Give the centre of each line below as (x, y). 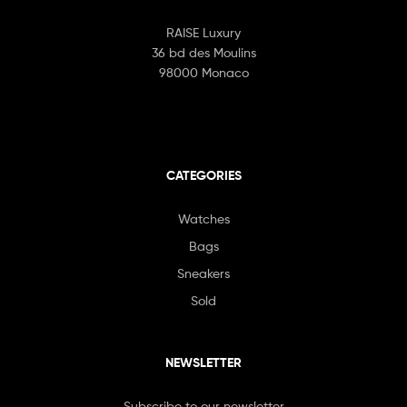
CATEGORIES (203, 176)
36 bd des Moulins (203, 53)
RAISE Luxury (203, 33)
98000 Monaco (203, 73)
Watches (203, 219)
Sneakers (203, 273)
